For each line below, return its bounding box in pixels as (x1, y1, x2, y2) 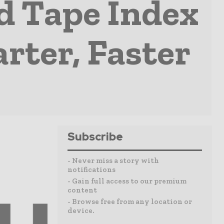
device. (67, 206, 94, 215)
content (67, 185, 97, 194)
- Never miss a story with (67, 156, 159, 165)
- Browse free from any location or (67, 197, 192, 206)
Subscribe (67, 129, 123, 144)
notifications (67, 165, 115, 174)
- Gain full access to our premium (67, 176, 186, 185)
